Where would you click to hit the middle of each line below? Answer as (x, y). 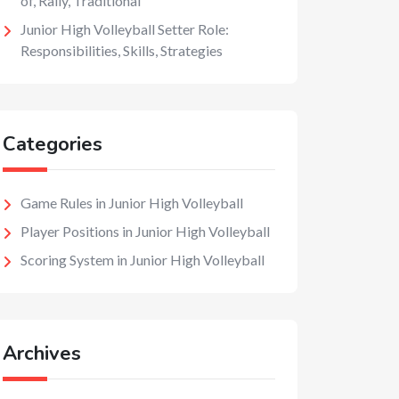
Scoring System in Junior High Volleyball (142, 260)
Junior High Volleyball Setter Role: (125, 29)
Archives (42, 354)
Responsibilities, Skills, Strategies (122, 50)
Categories (53, 144)
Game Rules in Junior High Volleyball (132, 203)
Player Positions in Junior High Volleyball (145, 231)
